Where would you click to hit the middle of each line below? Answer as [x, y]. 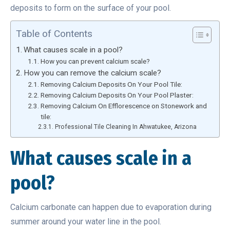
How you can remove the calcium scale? [93, 73]
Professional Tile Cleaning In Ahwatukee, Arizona [126, 127]
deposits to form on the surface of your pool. [91, 8]
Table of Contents [54, 33]
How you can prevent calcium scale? [95, 61]
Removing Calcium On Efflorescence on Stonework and [123, 106]
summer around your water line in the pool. [86, 221]
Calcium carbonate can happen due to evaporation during [111, 207]
